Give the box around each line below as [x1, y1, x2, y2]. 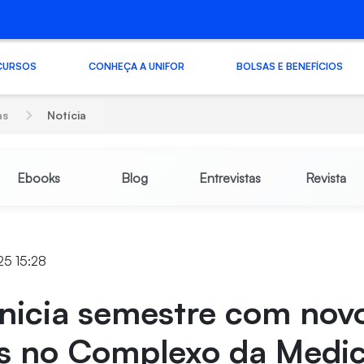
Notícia [47, 108, 87, 122]
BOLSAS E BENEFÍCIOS [236, 59, 343, 72]
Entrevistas [198, 170, 261, 186]
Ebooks [16, 170, 60, 186]
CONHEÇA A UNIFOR [88, 59, 184, 72]
